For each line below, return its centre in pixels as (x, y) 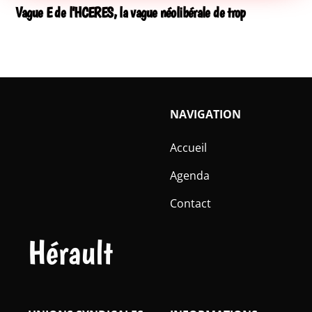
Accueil (188, 148)
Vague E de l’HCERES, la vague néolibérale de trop (131, 12)
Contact (190, 204)
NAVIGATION (205, 115)
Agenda (190, 176)
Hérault (70, 253)
